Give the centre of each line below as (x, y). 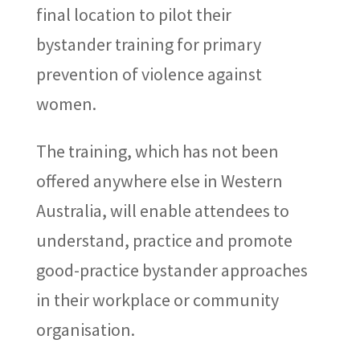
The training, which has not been (157, 151)
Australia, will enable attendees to (162, 211)
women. (66, 104)
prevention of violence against (149, 74)
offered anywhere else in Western (159, 181)
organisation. (85, 330)
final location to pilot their (133, 15)
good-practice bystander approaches (172, 270)
